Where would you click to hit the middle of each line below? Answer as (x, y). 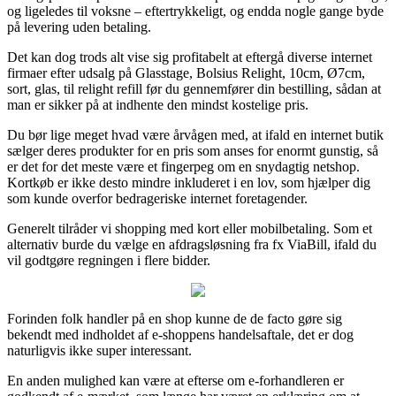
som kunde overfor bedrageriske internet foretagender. (157, 198)
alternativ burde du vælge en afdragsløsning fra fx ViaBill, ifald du (192, 244)
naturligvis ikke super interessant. (99, 350)
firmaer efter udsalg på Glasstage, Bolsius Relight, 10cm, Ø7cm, (186, 72)
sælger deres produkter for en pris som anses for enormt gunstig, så (193, 150)
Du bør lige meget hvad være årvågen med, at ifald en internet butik (195, 134)
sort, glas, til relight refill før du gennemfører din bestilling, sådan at (194, 88)
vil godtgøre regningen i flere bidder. (109, 260)
